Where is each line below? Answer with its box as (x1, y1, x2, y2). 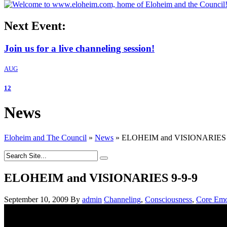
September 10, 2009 (4, 195, 68, 204)
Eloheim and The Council (4, 133, 87, 142)
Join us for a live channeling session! (4, 43, 155, 54)
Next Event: (4, 19, 66, 32)
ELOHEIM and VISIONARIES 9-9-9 (4, 171, 198, 184)
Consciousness (145, 195, 192, 204)
